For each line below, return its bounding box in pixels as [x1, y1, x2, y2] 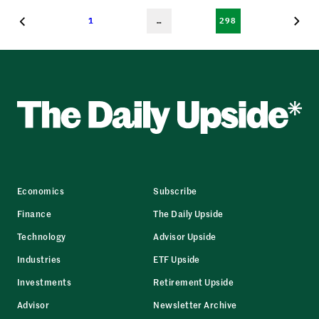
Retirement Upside [153, 275, 234, 288]
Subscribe [153, 184, 197, 197]
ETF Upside [153, 252, 200, 265]
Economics [17, 184, 65, 197]
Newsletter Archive [153, 298, 237, 310]
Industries [17, 252, 61, 265]
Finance [17, 206, 52, 219]
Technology [17, 229, 66, 242]
